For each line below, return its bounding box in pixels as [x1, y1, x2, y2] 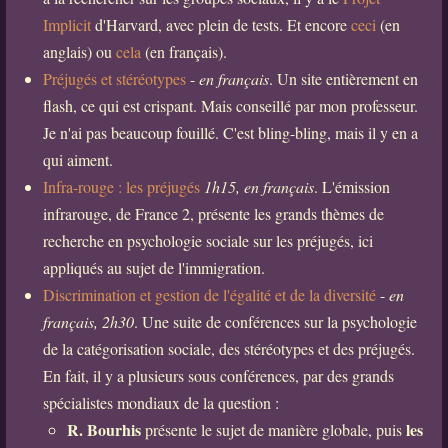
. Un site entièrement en [268, 68, 418, 90]
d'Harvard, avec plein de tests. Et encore [90, 14, 351, 36]
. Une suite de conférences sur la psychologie [133, 311, 417, 333]
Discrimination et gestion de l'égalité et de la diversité [42, 284, 376, 306]
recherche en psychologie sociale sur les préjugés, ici [42, 230, 373, 252]
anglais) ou [42, 41, 116, 63]
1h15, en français [203, 176, 314, 198]
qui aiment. [42, 149, 113, 171]
